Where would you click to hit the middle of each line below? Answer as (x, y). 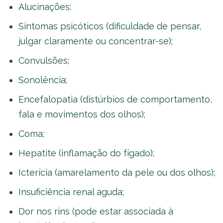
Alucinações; (45, 7)
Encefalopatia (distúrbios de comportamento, (115, 99)
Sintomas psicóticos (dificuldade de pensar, (110, 26)
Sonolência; (43, 80)
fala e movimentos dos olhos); (82, 114)
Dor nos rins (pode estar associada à (96, 211)
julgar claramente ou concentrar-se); (96, 41)
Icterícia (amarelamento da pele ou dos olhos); (117, 172)
